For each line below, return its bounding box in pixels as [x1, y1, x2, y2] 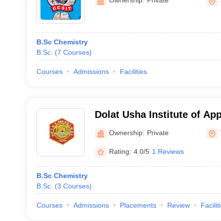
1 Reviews [151, 147, 184, 155]
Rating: [109, 147, 131, 155]
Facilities [119, 68, 147, 75]
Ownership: [109, 128, 145, 137]
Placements [119, 201, 156, 209]
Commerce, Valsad [94, 135, 183, 146]
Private [147, 128, 169, 137]
